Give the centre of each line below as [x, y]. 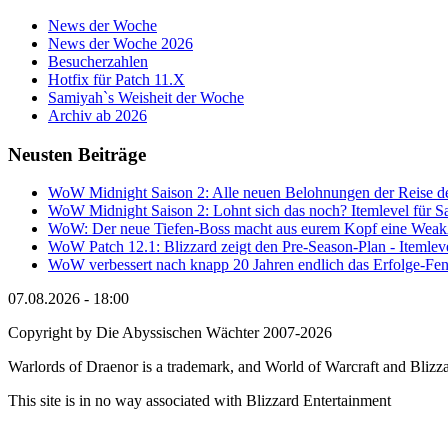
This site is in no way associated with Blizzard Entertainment [199, 401]
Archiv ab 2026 [97, 115]
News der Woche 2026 [120, 43]
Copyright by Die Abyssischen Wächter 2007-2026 [170, 333]
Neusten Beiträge [77, 154]
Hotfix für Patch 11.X [116, 79]
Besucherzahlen [98, 61]
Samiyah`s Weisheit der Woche [146, 97]
